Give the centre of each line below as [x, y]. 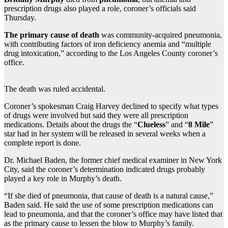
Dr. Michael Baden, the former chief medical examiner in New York [113, 160]
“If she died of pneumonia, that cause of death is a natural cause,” [109, 195]
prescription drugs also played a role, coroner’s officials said [100, 8]
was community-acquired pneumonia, [161, 35]
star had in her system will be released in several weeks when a [105, 133]
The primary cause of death [52, 35]
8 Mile [199, 124]
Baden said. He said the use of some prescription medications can [109, 205]
